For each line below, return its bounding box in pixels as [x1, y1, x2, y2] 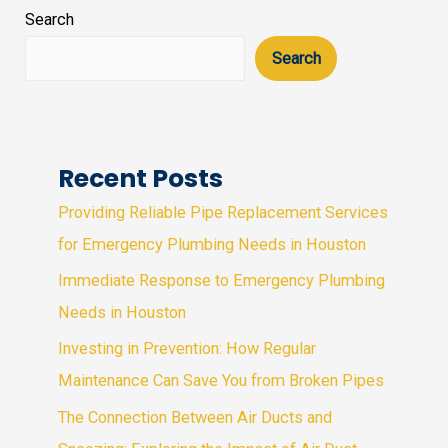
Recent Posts [58, 161, 224, 197]
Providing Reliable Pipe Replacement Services [58, 203, 389, 223]
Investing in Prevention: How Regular [58, 339, 317, 359]
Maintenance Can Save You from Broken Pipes [58, 371, 385, 391]
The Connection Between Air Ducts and [58, 407, 333, 427]
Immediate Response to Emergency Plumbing [58, 271, 386, 291]
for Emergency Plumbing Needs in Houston [58, 235, 367, 255]
